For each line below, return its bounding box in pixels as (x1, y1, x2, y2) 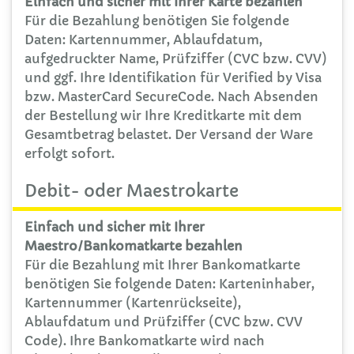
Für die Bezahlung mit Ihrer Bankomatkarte (24, 256, 300, 273)
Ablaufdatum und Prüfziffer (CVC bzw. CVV (24, 313, 303, 330)
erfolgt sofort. (24, 145, 115, 161)
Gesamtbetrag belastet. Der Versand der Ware (24, 126, 313, 142)
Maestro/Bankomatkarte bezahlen (24, 237, 243, 254)
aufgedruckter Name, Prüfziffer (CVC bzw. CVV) (24, 50, 327, 66)
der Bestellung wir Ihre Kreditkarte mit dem (24, 107, 302, 123)
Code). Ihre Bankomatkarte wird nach (24, 332, 265, 348)
